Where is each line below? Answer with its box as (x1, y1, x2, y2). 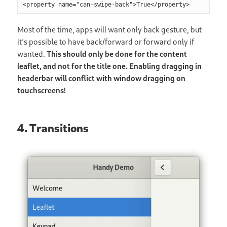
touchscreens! (17, 86, 66, 95)
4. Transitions (17, 121, 89, 135)
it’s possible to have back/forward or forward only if (17, 37, 195, 47)
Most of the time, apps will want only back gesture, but (17, 25, 202, 34)
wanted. (17, 49, 47, 59)
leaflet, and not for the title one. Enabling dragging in (17, 61, 202, 71)
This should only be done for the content (47, 49, 187, 59)
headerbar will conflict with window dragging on (17, 73, 186, 83)
